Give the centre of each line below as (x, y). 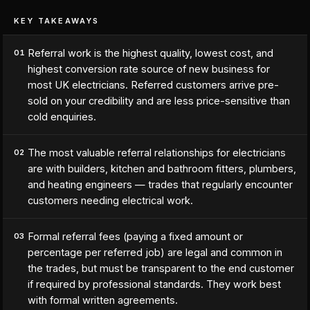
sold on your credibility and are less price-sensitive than (159, 101)
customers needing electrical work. (110, 200)
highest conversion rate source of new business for (149, 69)
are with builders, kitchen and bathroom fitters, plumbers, (162, 168)
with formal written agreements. (103, 300)
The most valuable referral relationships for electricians (157, 153)
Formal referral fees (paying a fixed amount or (135, 236)
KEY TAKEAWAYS (57, 21)
